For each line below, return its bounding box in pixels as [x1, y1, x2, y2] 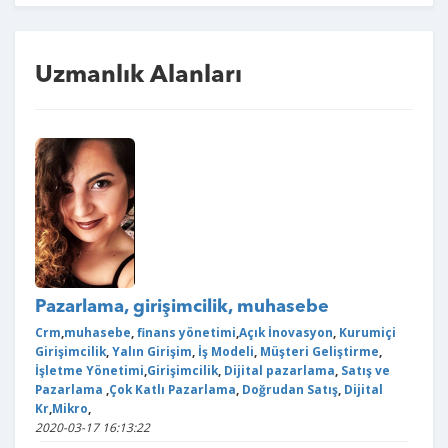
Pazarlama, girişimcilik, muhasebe [35, 298, 329, 316]
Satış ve [338, 362, 390, 378]
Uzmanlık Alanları [35, 64, 242, 88]
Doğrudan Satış [239, 381, 338, 397]
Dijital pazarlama [221, 362, 335, 378]
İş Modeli [195, 343, 254, 359]
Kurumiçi [336, 324, 396, 340]
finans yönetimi [134, 324, 236, 340]
